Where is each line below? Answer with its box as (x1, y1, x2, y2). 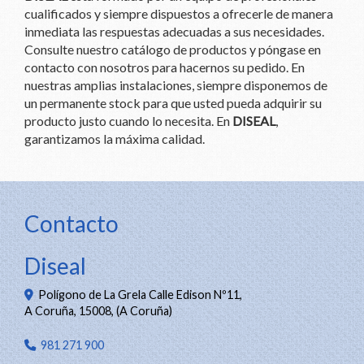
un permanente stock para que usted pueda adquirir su (24, 95, 322, 110)
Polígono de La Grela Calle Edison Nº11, (38, 288, 242, 301)
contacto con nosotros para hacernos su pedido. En (24, 59, 305, 75)
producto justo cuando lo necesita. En (24, 113, 232, 128)
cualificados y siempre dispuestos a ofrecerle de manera (24, 6, 333, 21)
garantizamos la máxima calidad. (24, 131, 205, 146)
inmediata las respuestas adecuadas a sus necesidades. (24, 24, 324, 39)
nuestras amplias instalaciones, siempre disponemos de (24, 77, 327, 93)
